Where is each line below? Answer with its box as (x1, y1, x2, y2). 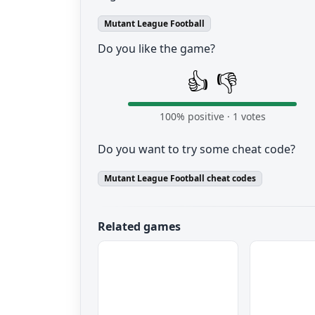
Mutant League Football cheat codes (103, 172, 256, 184)
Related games (98, 218, 181, 234)
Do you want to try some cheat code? (98, 141, 295, 157)
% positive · (176, 109, 233, 123)
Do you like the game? (98, 40, 215, 56)
